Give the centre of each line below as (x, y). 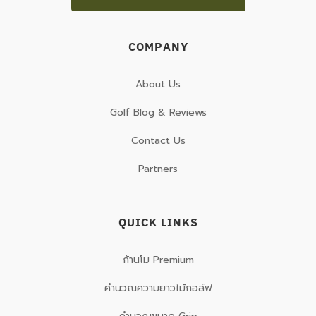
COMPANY (158, 47)
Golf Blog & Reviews (158, 113)
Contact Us (158, 141)
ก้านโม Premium (158, 260)
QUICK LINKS (158, 222)
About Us (158, 85)
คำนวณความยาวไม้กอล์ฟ (158, 288)
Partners (158, 169)
